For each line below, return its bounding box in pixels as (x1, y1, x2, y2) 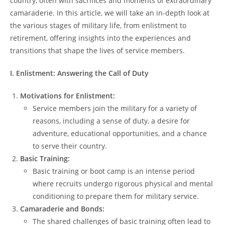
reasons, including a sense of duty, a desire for (33, 116, 190, 126)
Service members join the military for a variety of (33, 103, 197, 113)
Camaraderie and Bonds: (20, 203, 104, 213)
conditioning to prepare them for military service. (33, 191, 199, 201)
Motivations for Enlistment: (20, 90, 115, 100)
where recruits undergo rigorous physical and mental (33, 178, 213, 188)
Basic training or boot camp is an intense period (33, 166, 195, 176)
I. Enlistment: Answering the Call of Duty (10, 68, 149, 78)
